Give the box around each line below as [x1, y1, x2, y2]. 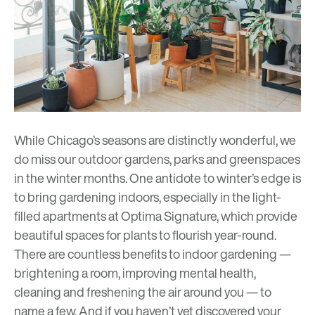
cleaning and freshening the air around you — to [14, 283, 271, 302]
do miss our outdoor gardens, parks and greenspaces [14, 150, 300, 169]
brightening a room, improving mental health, [14, 264, 256, 283]
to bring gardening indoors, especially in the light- [14, 188, 281, 207]
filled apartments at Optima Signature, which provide [14, 207, 297, 226]
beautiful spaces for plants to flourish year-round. [14, 226, 276, 245]
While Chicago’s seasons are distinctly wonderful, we [14, 131, 296, 150]
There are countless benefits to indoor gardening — [14, 245, 291, 264]
